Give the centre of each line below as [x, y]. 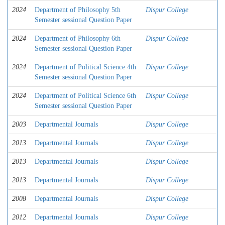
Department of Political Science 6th [85, 96]
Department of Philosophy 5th [78, 10]
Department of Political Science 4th [85, 67]
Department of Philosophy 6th [78, 38]
